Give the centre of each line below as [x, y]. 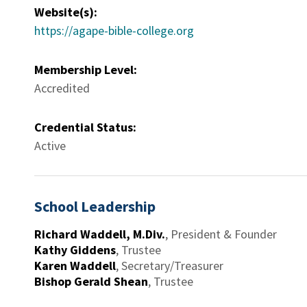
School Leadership [95, 206]
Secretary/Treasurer [172, 266]
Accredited [62, 88]
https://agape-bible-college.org [114, 30]
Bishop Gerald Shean [91, 281]
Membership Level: [86, 70]
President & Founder [224, 234]
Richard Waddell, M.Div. [100, 234]
